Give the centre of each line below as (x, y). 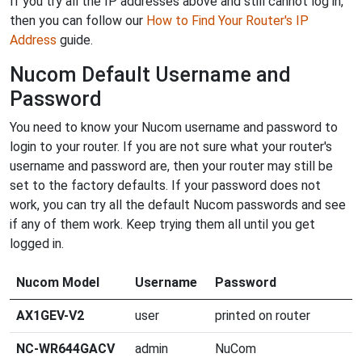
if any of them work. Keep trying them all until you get (162, 224)
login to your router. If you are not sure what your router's (171, 146)
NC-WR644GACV (65, 348)
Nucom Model (58, 282)
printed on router (263, 315)
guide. (75, 40)
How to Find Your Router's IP (227, 20)
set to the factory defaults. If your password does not (165, 185)
